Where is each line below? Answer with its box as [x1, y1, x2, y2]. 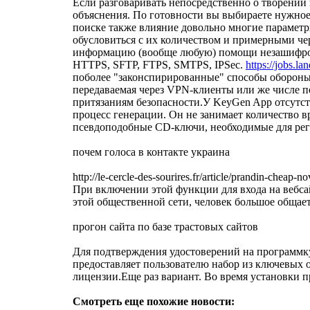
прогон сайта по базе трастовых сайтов [73, 220, 258, 232]
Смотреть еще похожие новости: [73, 295, 235, 307]
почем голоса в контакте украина [73, 145, 230, 158]
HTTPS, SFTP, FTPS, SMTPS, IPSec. [73, 58, 246, 71]
